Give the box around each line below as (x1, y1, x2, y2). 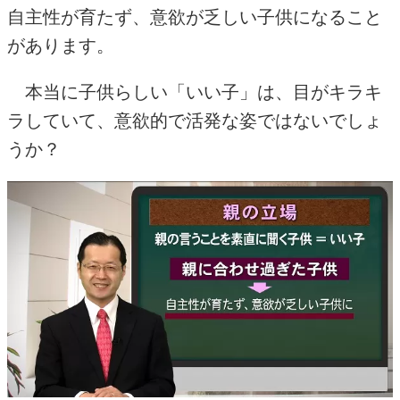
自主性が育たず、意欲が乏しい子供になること (7, 6, 382, 27)
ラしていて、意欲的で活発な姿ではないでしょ (7, 110, 382, 130)
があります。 (7, 35, 114, 55)
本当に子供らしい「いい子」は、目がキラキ (7, 81, 382, 102)
